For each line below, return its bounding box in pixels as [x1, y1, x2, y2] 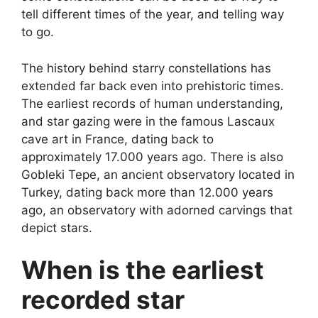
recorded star [21, 285, 185, 315]
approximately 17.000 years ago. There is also [21, 149, 283, 164]
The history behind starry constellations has [21, 60, 271, 75]
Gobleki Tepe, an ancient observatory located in [21, 167, 295, 182]
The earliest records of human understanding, [21, 96, 283, 111]
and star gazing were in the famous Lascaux [21, 114, 275, 128]
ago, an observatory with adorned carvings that [21, 202, 292, 217]
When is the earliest [21, 255, 264, 285]
